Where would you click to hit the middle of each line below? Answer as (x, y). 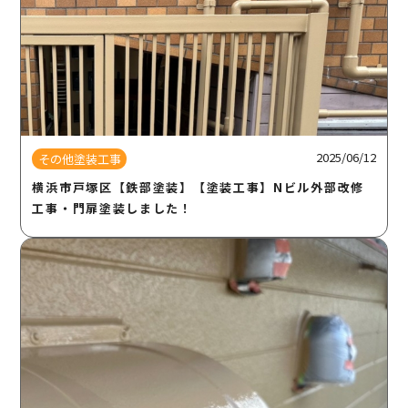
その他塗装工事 (79, 158)
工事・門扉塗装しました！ (112, 208)
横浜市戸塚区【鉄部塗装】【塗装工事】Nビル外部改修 (198, 187)
